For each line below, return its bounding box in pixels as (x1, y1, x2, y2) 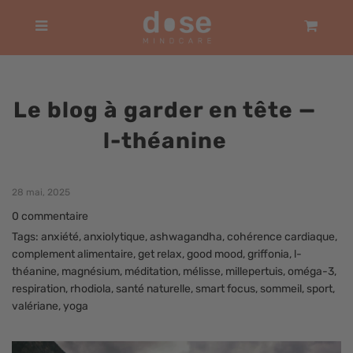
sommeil (260, 281, 302, 295)
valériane (12, 299, 58, 313)
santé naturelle (116, 281, 191, 295)
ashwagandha (150, 229, 222, 243)
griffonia (247, 247, 289, 261)
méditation (124, 264, 178, 278)
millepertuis (225, 264, 283, 278)
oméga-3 (288, 264, 334, 278)
